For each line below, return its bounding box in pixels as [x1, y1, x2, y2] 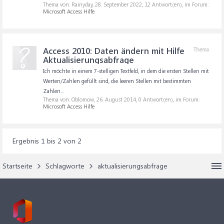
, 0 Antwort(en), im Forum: [136, 95, 199, 103]
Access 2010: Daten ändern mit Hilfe [43, 45, 184, 56]
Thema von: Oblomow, [43, 95, 96, 103]
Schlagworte [45, 161, 84, 170]
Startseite [2, 161, 32, 170]
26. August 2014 [96, 95, 136, 103]
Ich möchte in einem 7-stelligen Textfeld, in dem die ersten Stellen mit [43, 67, 209, 74]
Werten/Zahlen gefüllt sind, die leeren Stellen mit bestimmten [43, 77, 191, 84]
